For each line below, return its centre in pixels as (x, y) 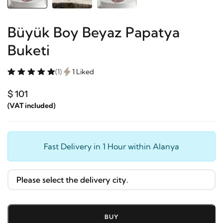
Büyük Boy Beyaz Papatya (94, 32)
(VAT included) (31, 105)
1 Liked (83, 71)
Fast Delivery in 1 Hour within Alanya (111, 146)
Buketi (29, 50)
